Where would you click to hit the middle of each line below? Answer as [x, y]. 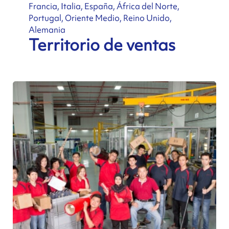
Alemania [47, 30]
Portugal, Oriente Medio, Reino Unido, [100, 18]
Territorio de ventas [102, 45]
